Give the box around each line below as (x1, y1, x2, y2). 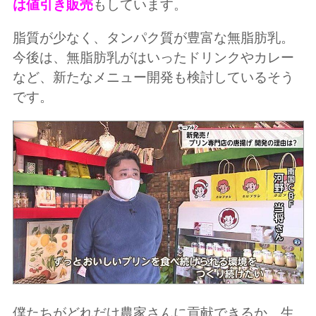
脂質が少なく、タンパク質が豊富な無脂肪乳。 (12, 29, 294, 46)
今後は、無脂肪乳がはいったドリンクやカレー (12, 49, 294, 66)
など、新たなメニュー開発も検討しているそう (12, 68, 294, 85)
